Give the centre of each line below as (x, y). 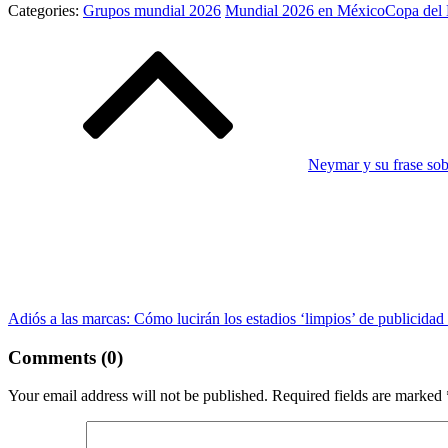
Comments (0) (65, 357)
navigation (61, 58)
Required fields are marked (359, 396)
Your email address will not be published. (138, 396)
